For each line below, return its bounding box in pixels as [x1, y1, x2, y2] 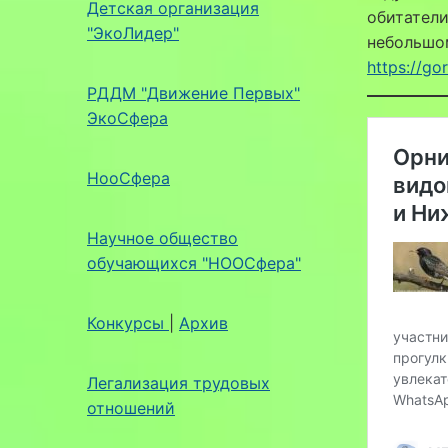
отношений [87, 397, 175, 418]
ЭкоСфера [87, 107, 168, 128]
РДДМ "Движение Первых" [87, 82, 300, 103]
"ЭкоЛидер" [87, 22, 179, 43]
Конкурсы [87, 312, 169, 333]
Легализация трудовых [87, 372, 270, 393]
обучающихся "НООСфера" [87, 252, 301, 273]
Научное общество [87, 227, 238, 248]
